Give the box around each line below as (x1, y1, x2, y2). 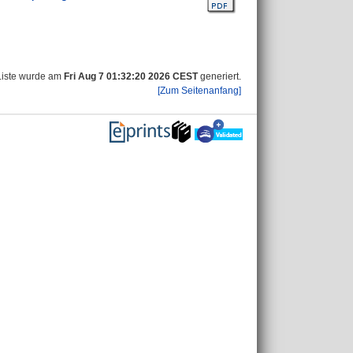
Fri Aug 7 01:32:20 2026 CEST (64, 71, 198, 82)
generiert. (198, 71, 241, 82)
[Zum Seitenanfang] (158, 85, 241, 96)
